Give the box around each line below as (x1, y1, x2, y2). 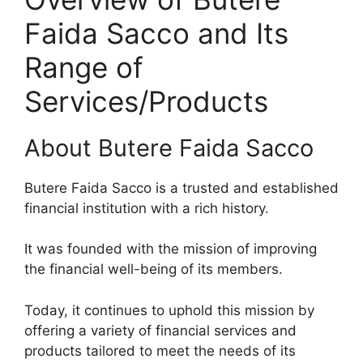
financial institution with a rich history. (24, 199, 269, 216)
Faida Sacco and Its (24, 15, 288, 50)
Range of (24, 49, 143, 84)
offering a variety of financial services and (24, 322, 297, 339)
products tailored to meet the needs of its (24, 342, 296, 359)
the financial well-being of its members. (24, 261, 283, 277)
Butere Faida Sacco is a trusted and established (24, 179, 339, 196)
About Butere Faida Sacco (24, 133, 314, 162)
